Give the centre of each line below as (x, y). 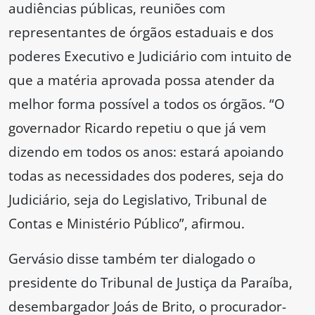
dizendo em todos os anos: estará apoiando (146, 152)
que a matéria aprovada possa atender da (142, 80)
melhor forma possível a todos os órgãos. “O (147, 104)
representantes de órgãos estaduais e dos (141, 32)
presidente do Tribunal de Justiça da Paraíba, (150, 283)
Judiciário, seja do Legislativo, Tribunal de (138, 200)
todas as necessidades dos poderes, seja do (146, 176)
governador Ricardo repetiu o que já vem (137, 128)
